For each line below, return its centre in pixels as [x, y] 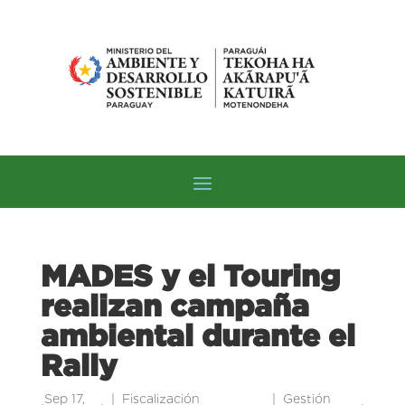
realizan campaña [174, 305]
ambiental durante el [198, 335]
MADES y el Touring [190, 275]
